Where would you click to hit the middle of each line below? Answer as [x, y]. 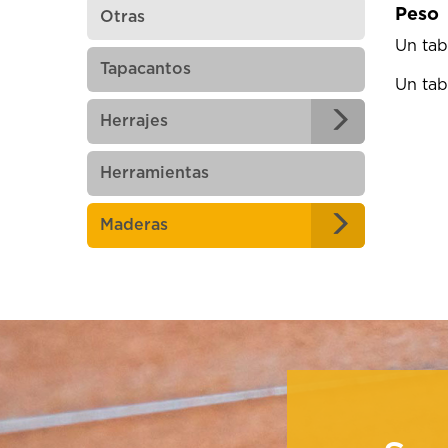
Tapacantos [145, 69]
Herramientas [154, 173]
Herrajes [134, 121]
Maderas [134, 225]
